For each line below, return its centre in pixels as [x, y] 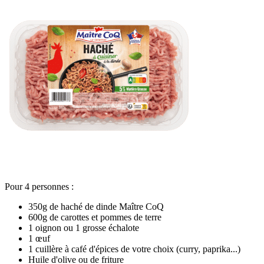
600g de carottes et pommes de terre [95, 217]
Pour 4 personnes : [39, 187]
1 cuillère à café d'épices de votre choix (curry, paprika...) [134, 249]
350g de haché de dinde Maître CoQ [96, 207]
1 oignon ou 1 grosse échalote [84, 228]
